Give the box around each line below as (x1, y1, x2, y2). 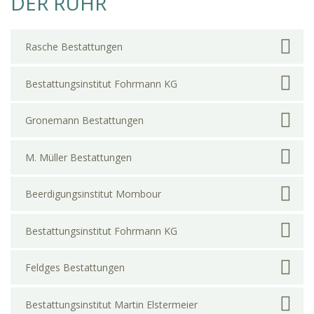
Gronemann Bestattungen (25, 114, 144, 128)
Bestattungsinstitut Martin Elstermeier (25, 297, 198, 311)
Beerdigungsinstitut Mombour (25, 187, 161, 201)
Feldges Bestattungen (25, 261, 125, 275)
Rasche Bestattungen (25, 40, 123, 54)
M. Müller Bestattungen (25, 150, 132, 164)
